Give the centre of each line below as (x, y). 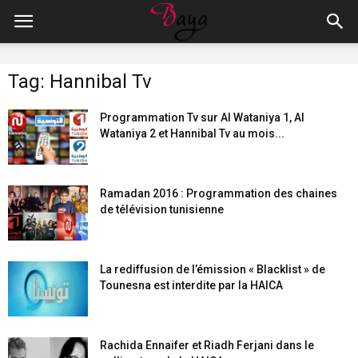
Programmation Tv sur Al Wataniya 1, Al (202, 117)
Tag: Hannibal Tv (80, 82)
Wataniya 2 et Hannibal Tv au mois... (192, 133)
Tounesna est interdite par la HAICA (191, 285)
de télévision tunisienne (162, 209)
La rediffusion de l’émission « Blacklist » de (213, 269)
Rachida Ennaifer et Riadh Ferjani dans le (207, 345)
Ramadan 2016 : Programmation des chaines (219, 193)
